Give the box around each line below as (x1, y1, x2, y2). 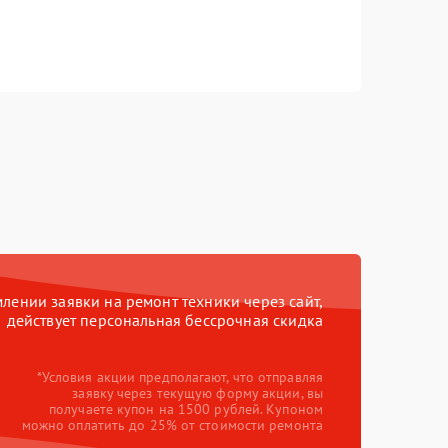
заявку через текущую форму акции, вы (72, 384, 323, 402)
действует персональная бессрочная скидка (6, 310, 323, 330)
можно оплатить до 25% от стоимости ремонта (21, 416, 323, 434)
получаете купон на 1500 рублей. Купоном (49, 400, 323, 418)
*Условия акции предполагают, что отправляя (36, 368, 323, 386)
